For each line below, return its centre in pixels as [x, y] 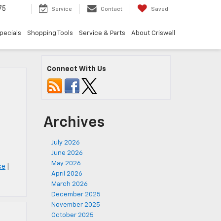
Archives [74, 123]
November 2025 [75, 205]
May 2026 [66, 164]
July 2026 [65, 143]
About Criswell [153, 34]
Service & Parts [102, 34]
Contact [111, 9]
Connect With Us [76, 69]
